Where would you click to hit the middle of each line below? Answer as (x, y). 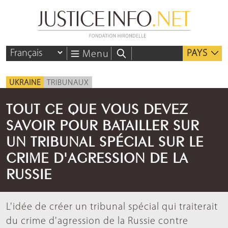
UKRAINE (25, 83)
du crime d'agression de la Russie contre (97, 222)
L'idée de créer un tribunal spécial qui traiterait (112, 207)
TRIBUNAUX (68, 83)
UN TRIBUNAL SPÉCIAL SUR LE (105, 140)
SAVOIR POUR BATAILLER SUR (103, 124)
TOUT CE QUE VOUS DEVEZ (97, 107)
